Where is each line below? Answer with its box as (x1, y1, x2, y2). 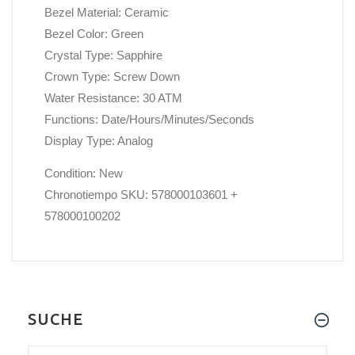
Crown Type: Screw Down (44, 71, 180, 84)
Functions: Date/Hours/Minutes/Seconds (44, 113, 254, 127)
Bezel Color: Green (44, 28, 143, 41)
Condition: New (44, 166, 123, 180)
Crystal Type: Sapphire (44, 49, 162, 63)
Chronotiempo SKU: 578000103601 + (44, 188, 238, 201)
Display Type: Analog (44, 135, 153, 148)
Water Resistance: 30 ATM (44, 92, 182, 105)
